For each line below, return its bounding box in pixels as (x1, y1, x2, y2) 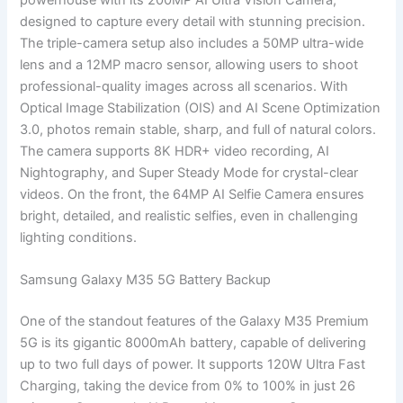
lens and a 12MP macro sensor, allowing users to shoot (20, 56, 359, 73)
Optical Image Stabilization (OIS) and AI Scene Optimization (20, 99, 381, 116)
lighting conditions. (20, 228, 138, 246)
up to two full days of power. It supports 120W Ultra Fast (20, 356, 366, 373)
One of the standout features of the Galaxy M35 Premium (20, 313, 370, 330)
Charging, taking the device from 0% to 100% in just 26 (20, 378, 356, 395)
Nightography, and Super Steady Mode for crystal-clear (20, 164, 359, 181)
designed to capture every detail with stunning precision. (20, 13, 366, 30)
